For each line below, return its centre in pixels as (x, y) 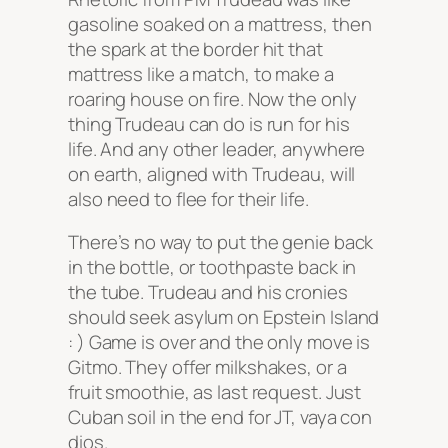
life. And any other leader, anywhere (217, 148)
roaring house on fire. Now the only (212, 98)
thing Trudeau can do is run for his (209, 123)
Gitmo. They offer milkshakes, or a (207, 367)
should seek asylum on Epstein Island (224, 317)
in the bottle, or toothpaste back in (212, 267)
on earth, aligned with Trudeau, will (212, 173)
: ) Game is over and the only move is (219, 342)
